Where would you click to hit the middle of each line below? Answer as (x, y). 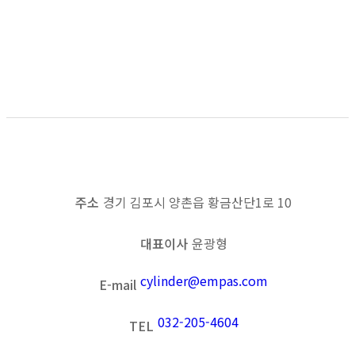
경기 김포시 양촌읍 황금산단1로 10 (197, 202)
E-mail (118, 284)
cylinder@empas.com (204, 280)
